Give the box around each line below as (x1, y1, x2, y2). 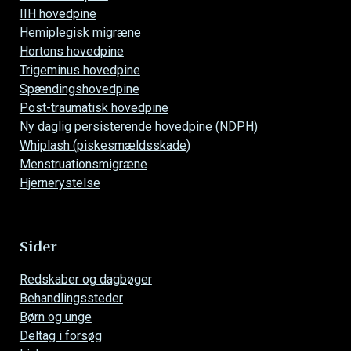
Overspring (18, 261, 79, 277)
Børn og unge (19, 309, 92, 324)
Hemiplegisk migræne (19, 24, 141, 40)
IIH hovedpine (19, 5, 96, 21)
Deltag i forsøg (19, 327, 102, 343)
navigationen (18, 280, 88, 295)
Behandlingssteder (19, 290, 123, 306)
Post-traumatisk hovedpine (19, 100, 168, 115)
